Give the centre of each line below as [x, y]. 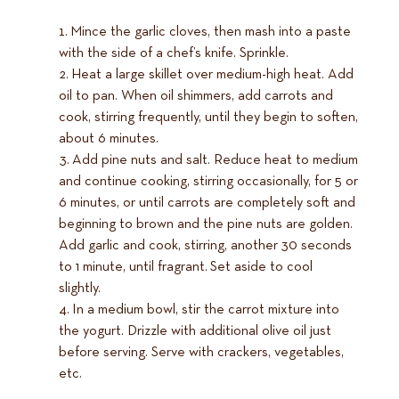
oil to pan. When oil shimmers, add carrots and [196, 97]
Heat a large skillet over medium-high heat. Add [212, 75]
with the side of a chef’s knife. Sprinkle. [174, 54]
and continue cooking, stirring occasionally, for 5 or [208, 182]
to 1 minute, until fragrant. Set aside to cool [186, 268]
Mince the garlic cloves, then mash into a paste [211, 33]
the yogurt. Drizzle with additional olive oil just [195, 332]
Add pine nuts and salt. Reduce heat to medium [215, 161]
